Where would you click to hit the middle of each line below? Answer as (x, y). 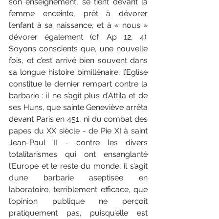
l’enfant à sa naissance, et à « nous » (78, 25)
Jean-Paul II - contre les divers (78, 142)
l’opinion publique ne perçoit (78, 201)
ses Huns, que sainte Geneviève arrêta (78, 107)
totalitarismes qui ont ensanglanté (78, 154)
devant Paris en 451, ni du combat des (78, 119)
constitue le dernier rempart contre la (78, 84)
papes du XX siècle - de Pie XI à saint (78, 131)
